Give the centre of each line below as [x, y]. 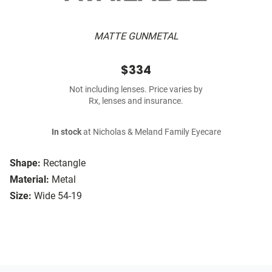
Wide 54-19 [58, 196]
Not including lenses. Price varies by [136, 90]
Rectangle [64, 163]
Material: [29, 180]
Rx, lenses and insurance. [136, 101]
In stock [66, 132]
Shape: [25, 163]
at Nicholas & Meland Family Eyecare [151, 132]
